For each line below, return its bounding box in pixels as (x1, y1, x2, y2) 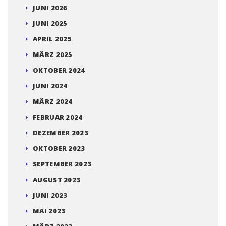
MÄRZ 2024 (33, 97, 73, 106)
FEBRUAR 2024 (33, 112, 83, 122)
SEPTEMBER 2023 (33, 159, 92, 169)
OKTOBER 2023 (33, 144, 85, 153)
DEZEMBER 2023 (33, 128, 88, 138)
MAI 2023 (33, 206, 66, 216)
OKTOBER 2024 (33, 66, 85, 75)
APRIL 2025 (33, 34, 72, 44)
